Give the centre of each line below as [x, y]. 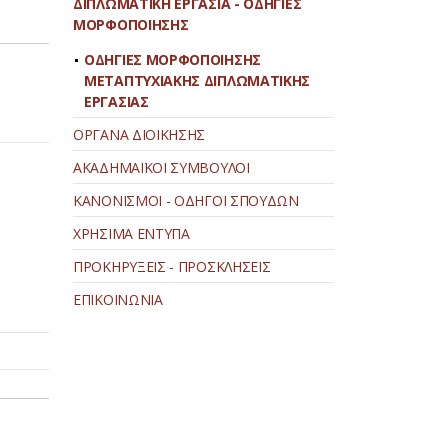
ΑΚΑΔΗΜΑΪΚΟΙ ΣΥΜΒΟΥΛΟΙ [161, 167]
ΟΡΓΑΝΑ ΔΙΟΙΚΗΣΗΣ [139, 134]
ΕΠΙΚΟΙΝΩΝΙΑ [118, 299]
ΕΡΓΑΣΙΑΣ [116, 101]
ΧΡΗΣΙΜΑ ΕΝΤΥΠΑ [131, 233]
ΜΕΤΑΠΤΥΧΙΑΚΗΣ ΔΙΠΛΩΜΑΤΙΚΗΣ [197, 80]
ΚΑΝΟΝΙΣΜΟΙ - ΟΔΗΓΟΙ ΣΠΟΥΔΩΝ [186, 200]
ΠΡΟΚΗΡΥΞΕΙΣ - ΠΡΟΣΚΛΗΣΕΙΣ [172, 266]
